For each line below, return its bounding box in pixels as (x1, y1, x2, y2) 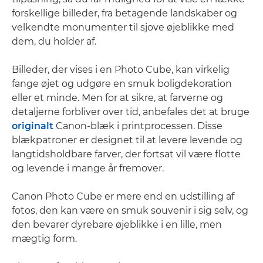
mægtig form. (12, 233, 77, 244)
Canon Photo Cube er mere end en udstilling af (12, 191, 234, 202)
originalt (12, 120, 53, 131)
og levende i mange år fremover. (12, 163, 164, 174)
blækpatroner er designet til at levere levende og (12, 134, 242, 146)
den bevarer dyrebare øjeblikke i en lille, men (12, 219, 222, 230)
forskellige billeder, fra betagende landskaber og (12, 8, 237, 19)
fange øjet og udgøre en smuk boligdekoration (12, 78, 232, 89)
